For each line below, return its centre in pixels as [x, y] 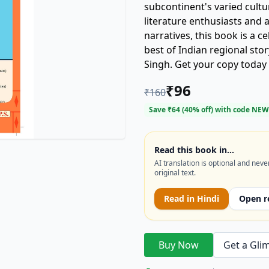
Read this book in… [194, 150]
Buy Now [179, 245]
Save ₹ [160, 110]
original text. [175, 173]
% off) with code [222, 110]
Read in [180, 198]
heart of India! [176, 79]
